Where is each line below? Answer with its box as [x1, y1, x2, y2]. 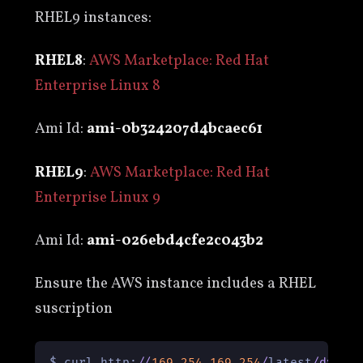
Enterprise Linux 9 [34, 186, 160, 208]
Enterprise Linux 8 [34, 75, 160, 97]
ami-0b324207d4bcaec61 [86, 118, 263, 140]
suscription [34, 297, 113, 319]
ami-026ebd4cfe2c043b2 [86, 229, 263, 251]
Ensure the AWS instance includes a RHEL [34, 272, 316, 294]
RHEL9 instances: [34, 7, 152, 29]
